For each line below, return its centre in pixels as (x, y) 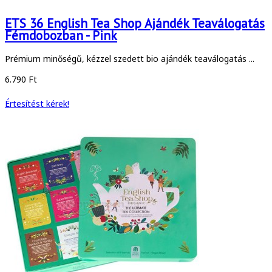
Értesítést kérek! (37, 103)
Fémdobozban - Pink (61, 36)
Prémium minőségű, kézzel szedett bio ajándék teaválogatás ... (130, 58)
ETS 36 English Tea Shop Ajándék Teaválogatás (135, 24)
